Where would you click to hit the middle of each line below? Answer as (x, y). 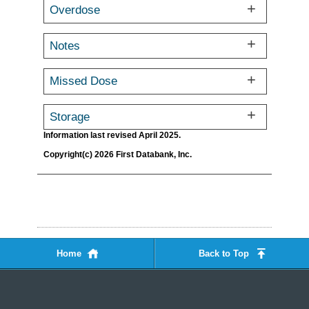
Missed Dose (84, 81)
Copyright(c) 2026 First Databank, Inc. (118, 154)
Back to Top (224, 253)
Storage (70, 116)
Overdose (75, 10)
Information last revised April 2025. (112, 135)
